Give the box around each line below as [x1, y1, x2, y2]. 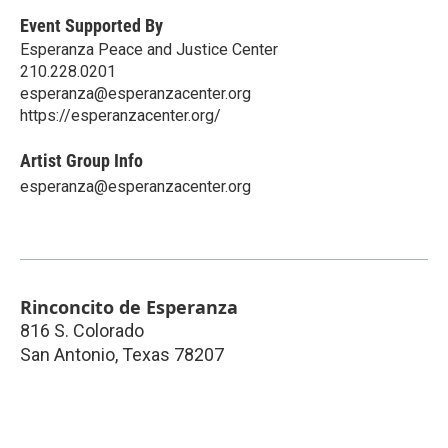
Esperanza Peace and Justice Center [20, 39, 278, 59]
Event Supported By [20, 14, 163, 36]
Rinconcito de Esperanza [20, 294, 238, 319]
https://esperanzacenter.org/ [20, 105, 221, 125]
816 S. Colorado [20, 319, 144, 341]
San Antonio [20, 343, 115, 365]
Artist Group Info [20, 149, 143, 171]
